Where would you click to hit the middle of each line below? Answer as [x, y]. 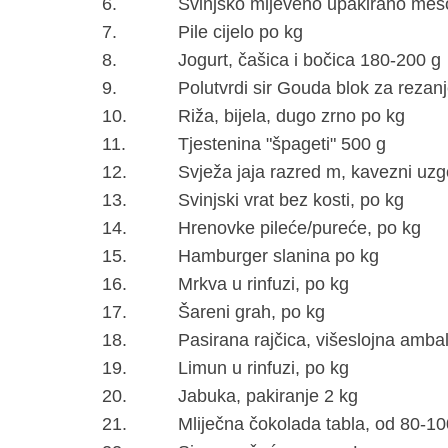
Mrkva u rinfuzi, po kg [263, 283]
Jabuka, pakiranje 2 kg [268, 395]
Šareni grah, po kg [251, 311]
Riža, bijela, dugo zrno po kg [291, 115]
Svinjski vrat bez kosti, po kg [291, 199]
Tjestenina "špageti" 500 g [282, 143]
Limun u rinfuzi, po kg [263, 367]
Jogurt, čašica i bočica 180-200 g [309, 59]
